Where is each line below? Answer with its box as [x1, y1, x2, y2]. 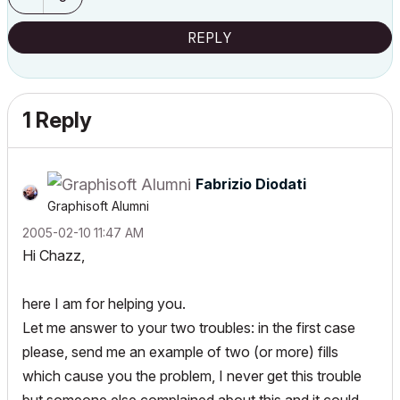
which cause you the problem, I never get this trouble [22, 367, 362, 386]
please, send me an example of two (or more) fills [22, 343, 338, 362]
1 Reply [22, 107, 92, 133]
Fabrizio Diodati [196, 175, 306, 193]
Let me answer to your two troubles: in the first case [22, 319, 355, 337]
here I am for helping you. [22, 295, 186, 313]
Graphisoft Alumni [47, 198, 149, 214]
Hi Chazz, [22, 246, 85, 265]
